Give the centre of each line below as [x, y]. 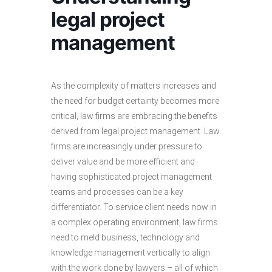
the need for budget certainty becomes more [135, 101]
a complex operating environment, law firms [134, 222]
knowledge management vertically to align [131, 253]
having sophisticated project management [131, 177]
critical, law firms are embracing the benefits [134, 116]
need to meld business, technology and [125, 237]
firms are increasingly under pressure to [127, 146]
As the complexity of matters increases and [134, 86]
